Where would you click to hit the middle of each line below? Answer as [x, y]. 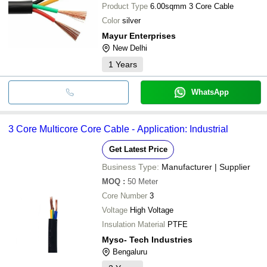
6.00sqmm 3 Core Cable [192, 6]
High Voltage [152, 210]
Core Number [125, 195]
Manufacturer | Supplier [206, 167]
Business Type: [131, 167]
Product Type [125, 6]
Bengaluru [130, 252]
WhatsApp [210, 92]
